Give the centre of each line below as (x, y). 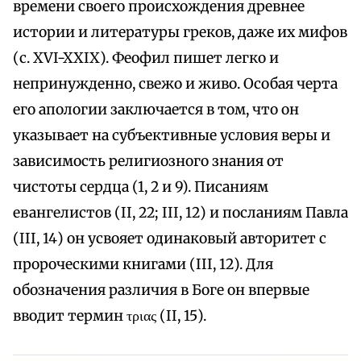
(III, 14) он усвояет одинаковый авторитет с (170, 239)
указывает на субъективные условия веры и (172, 136)
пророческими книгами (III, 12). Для (143, 265)
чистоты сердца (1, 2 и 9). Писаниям (141, 187)
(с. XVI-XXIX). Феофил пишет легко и (146, 58)
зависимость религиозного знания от (148, 162)
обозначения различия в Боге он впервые (161, 290)
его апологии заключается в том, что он (156, 110)
